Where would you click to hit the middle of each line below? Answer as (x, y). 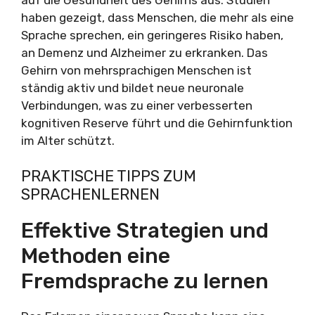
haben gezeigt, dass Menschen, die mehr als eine (157, 17)
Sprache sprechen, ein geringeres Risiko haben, (152, 35)
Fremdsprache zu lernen (145, 282)
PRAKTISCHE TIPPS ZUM (109, 176)
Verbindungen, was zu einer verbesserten (137, 105)
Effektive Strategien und (145, 231)
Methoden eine (96, 256)
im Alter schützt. (68, 140)
